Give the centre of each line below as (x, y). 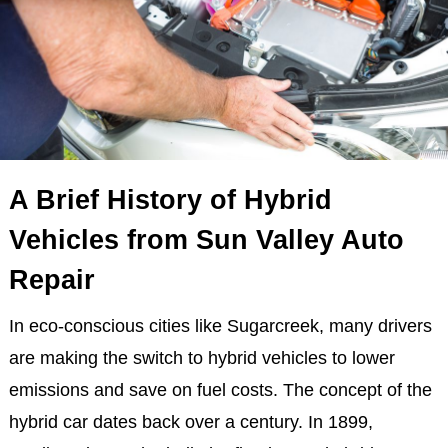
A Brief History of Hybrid (170, 199)
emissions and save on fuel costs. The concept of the (220, 389)
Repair (51, 279)
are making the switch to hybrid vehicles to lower (201, 357)
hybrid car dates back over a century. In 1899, (190, 421)
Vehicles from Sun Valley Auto (206, 239)
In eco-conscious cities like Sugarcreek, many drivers (220, 325)
